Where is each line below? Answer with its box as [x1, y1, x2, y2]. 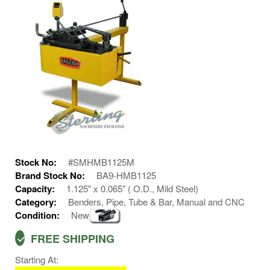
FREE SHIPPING [28, 231, 115, 246]
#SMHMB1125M [68, 155, 134, 168]
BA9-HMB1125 [96, 169, 156, 181]
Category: [15, 195, 59, 209]
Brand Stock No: [15, 169, 87, 182]
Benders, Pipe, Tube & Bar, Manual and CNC [68, 195, 245, 208]
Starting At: [15, 253, 58, 266]
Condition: [15, 209, 62, 222]
